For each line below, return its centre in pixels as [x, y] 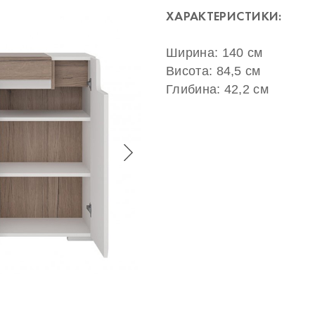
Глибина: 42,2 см [217, 89]
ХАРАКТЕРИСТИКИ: [224, 16]
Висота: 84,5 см [213, 71]
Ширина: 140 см [214, 53]
